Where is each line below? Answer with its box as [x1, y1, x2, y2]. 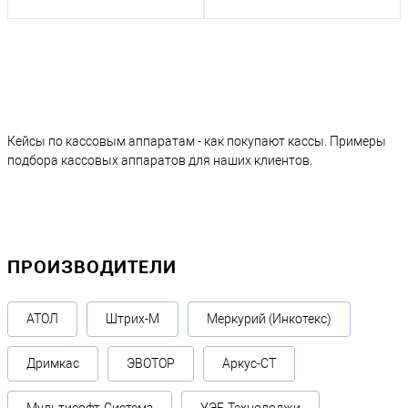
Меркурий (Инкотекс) [207, 311, 331, 327]
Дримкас [26, 356, 79, 372]
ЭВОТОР [127, 356, 175, 372]
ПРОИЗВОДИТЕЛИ [7, 254, 177, 280]
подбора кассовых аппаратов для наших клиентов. [7, 153, 312, 168]
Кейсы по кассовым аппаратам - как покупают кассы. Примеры [7, 134, 386, 149]
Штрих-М [106, 311, 159, 327]
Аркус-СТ [222, 356, 276, 372]
